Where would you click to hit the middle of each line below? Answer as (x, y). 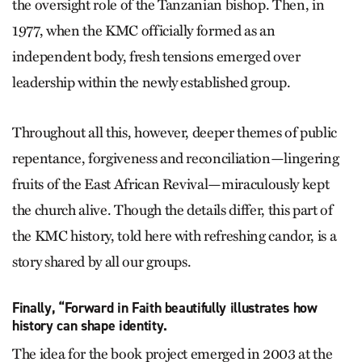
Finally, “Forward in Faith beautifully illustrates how (165, 308)
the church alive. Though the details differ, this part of (173, 210)
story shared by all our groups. (102, 262)
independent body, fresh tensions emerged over (156, 57)
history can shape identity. (90, 326)
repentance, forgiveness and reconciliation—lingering (176, 158)
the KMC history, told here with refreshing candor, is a (175, 236)
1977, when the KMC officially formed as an (144, 31)
